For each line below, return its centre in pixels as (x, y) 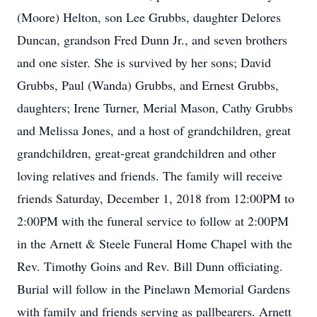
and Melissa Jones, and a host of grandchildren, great (154, 130)
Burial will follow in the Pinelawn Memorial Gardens (154, 289)
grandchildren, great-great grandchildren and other (146, 153)
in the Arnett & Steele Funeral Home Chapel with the (155, 243)
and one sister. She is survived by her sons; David (144, 62)
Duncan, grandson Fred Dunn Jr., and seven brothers (152, 40)
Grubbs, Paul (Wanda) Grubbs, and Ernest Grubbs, (148, 85)
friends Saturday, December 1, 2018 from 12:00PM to (156, 198)
